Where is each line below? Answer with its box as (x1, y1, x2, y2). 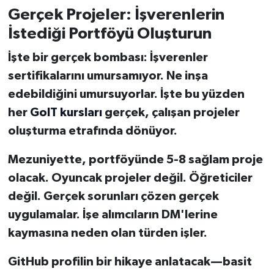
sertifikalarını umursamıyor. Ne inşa (7, 70, 208, 83)
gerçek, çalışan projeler (102, 106, 240, 119)
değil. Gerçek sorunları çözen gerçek (7, 190, 219, 203)
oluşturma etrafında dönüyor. (7, 125, 177, 138)
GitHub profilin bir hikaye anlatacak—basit (7, 256, 252, 268)
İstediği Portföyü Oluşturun (7, 25, 212, 42)
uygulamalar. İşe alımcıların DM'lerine (7, 209, 218, 221)
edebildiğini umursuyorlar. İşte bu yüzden (7, 88, 245, 101)
